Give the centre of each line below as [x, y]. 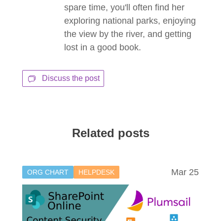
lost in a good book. [103, 48]
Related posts [110, 133]
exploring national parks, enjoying [130, 21]
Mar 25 [185, 172]
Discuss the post [71, 78]
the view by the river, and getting [128, 34]
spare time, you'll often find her [124, 8]
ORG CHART [48, 172]
